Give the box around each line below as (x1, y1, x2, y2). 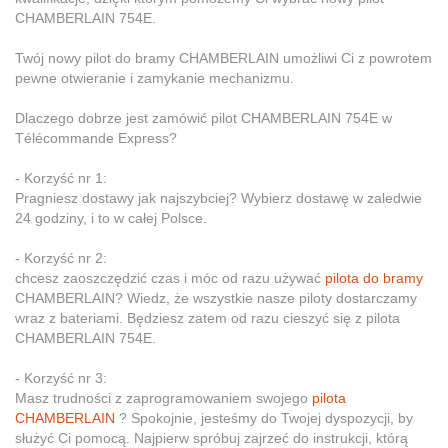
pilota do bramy (325, 270, 423, 287)
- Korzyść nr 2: (15, 250, 107, 267)
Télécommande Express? (15, 130, 177, 147)
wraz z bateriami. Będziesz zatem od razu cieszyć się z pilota (15, 310, 400, 327)
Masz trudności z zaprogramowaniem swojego (15, 390, 312, 407)
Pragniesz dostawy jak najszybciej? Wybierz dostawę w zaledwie (15, 190, 422, 207)
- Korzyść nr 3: (15, 370, 107, 387)
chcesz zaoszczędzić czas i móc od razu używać (15, 270, 325, 287)
